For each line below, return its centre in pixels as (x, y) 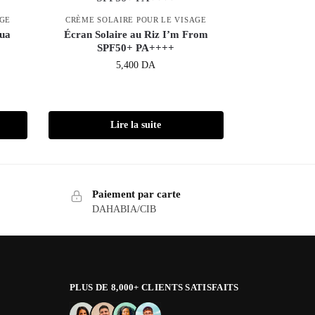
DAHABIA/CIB (124, 210)
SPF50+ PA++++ (136, 48)
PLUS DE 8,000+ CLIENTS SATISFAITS (154, 287)
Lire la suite (136, 125)
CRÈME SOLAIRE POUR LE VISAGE (136, 20)
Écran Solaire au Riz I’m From (136, 35)
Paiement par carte (136, 194)
